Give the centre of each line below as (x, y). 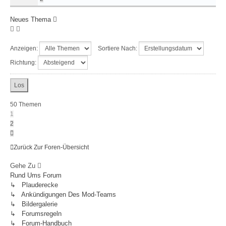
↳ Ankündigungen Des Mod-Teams (63, 194)
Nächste (24, 133)
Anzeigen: (25, 48)
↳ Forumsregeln (36, 214)
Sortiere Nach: (118, 48)
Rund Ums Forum (36, 175)
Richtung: (24, 63)
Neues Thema (31, 19)
